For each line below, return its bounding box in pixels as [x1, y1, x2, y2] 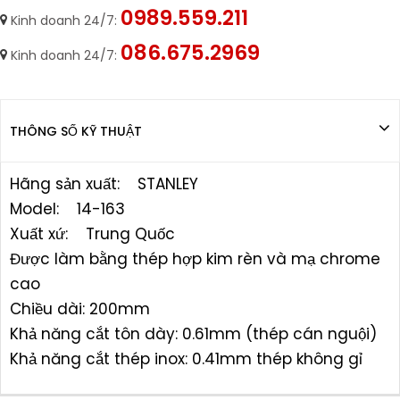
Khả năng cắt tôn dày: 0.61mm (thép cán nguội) [10, 323, 386, 345]
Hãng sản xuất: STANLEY [10, 173, 198, 195]
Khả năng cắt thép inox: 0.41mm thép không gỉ [10, 348, 362, 370]
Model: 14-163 [10, 198, 125, 220]
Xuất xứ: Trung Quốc [10, 223, 175, 245]
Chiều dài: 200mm [10, 298, 150, 320]
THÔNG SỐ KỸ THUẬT [10, 122, 142, 140]
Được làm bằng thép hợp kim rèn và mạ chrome [10, 248, 380, 270]
